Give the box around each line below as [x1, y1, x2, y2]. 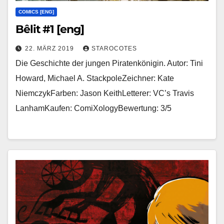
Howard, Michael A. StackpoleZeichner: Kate [15, 74, 174, 83]
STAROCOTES [91, 45, 137, 52]
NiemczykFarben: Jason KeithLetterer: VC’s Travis [15, 89, 194, 98]
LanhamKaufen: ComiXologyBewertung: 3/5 [15, 104, 171, 113]
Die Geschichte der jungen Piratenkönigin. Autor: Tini [15, 59, 203, 68]
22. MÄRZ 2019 [25, 45, 76, 52]
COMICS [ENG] [18, 9, 54, 15]
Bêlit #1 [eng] [15, 22, 84, 36]
